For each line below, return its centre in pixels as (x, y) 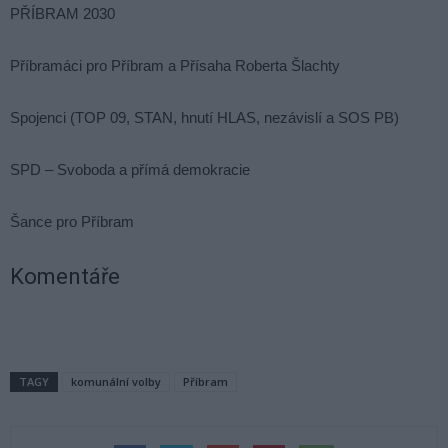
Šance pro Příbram (72, 221)
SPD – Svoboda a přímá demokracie (130, 169)
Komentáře (65, 276)
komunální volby (116, 381)
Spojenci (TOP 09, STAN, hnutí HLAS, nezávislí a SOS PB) (204, 117)
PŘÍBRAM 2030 (62, 13)
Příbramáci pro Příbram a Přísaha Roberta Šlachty (175, 65)
